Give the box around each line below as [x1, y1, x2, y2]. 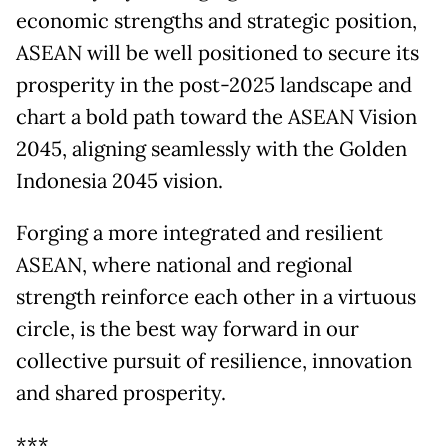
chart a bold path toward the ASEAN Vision [16, 103, 417, 130]
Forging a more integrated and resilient [16, 219, 383, 246]
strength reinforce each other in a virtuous [16, 283, 416, 310]
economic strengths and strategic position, [16, 7, 417, 34]
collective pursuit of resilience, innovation [16, 347, 412, 374]
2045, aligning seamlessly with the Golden [16, 135, 407, 162]
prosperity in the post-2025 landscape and [16, 71, 412, 98]
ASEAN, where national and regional [16, 251, 353, 278]
